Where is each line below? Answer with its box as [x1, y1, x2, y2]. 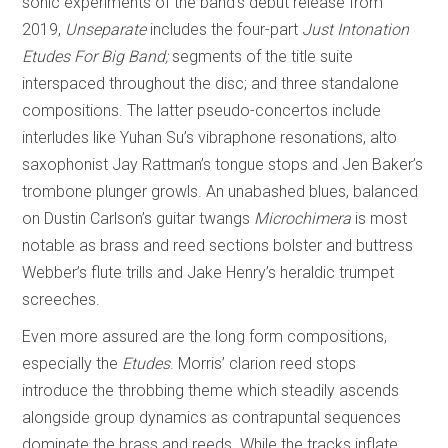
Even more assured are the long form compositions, [22, 327, 388, 347]
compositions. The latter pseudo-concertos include [22, 101, 382, 121]
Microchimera [254, 209, 352, 229]
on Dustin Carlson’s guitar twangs [22, 209, 255, 229]
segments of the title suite [168, 47, 354, 67]
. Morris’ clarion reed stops [170, 354, 357, 374]
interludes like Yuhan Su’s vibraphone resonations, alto [22, 128, 398, 148]
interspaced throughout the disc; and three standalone [22, 74, 400, 94]
